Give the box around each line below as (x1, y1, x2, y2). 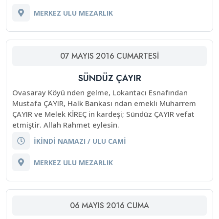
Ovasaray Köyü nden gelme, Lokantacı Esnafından (12, 88, 188, 97)
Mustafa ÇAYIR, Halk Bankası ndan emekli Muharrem (12, 98, 196, 108)
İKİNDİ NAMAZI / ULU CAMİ (34, 136, 126, 146)
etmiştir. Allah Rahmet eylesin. (12, 120, 119, 130)
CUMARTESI (116, 50, 159, 62)
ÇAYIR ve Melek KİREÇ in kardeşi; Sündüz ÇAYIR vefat (12, 109, 195, 119)
